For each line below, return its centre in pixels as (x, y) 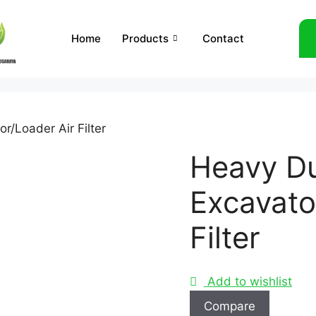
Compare (229, 306)
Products (146, 38)
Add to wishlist (249, 282)
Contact (224, 38)
